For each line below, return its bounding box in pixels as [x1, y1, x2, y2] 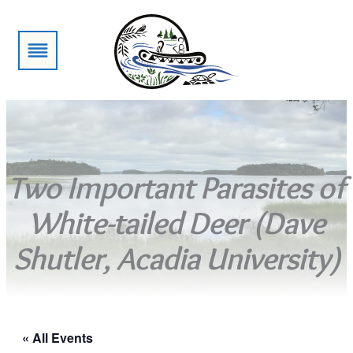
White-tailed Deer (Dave [28, 203, 325, 242]
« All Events [22, 329, 93, 347]
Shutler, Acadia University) [13, 239, 340, 277]
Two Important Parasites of [8, 168, 345, 206]
